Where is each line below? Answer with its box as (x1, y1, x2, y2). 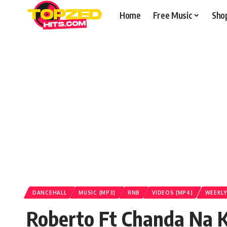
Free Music (153, 9, 193, 21)
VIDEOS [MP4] (152, 190, 193, 196)
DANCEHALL (32, 190, 67, 196)
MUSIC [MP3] (79, 190, 116, 196)
